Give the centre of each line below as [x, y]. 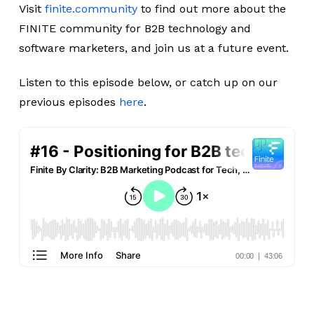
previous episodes [69, 102]
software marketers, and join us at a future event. [153, 48]
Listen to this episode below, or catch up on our [148, 82]
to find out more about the [211, 9]
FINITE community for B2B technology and [135, 28]
